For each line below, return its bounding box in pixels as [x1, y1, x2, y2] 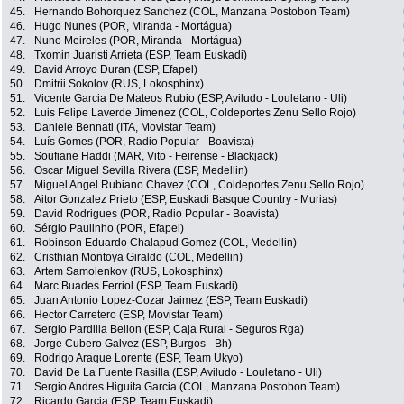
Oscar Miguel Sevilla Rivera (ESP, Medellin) [34, 164, 248, 178]
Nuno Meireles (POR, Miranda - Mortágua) [34, 34, 242, 48]
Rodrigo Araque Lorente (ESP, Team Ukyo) [34, 352, 243, 365]
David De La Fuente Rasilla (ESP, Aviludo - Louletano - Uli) [34, 366, 322, 380]
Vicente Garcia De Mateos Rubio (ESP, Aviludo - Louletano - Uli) [34, 92, 347, 106]
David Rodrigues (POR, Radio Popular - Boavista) [34, 207, 279, 221]
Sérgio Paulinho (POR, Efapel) [34, 222, 184, 235]
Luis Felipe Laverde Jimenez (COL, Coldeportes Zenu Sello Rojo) [34, 106, 356, 120]
